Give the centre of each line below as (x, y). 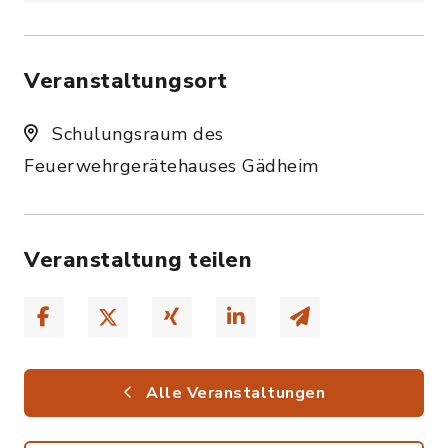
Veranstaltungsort (126, 81)
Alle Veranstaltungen (233, 393)
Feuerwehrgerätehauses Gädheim (171, 166)
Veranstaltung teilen (138, 260)
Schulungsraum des (135, 134)
